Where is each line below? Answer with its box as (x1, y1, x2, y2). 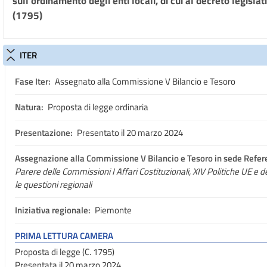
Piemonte (95, 203, 132, 217)
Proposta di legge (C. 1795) (15, 245, 114, 259)
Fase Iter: (15, 74, 51, 88)
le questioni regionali (15, 178, 92, 191)
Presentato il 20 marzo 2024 (75, 126, 183, 139)
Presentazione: (15, 126, 73, 139)
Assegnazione (15, 151, 69, 165)
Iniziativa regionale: (15, 203, 92, 217)
